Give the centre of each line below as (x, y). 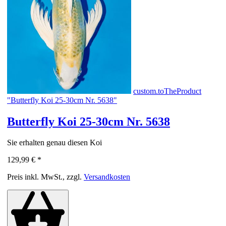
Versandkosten (107, 177)
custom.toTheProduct (167, 91)
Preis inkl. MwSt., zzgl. (45, 177)
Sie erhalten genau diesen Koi (54, 143)
